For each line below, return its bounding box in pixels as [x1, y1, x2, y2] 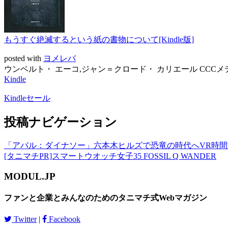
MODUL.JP [4, 171, 55, 182]
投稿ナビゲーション [4, 115, 117, 129]
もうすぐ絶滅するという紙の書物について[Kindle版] [4, 35, 194, 44]
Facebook [47, 214, 80, 223]
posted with [4, 53, 43, 63]
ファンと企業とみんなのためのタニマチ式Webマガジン [4, 193, 207, 203]
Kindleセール [4, 93, 50, 102]
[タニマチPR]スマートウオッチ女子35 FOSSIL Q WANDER [4, 151, 216, 160]
